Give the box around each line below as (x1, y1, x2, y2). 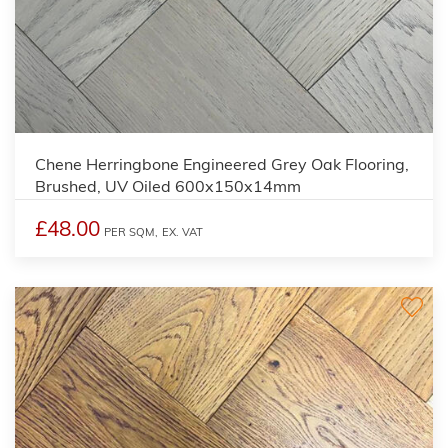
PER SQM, (104, 224, 158, 239)
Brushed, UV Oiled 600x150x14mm (35, 175, 301, 196)
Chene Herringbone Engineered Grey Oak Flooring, (35, 153, 409, 174)
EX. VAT (162, 224, 203, 239)
